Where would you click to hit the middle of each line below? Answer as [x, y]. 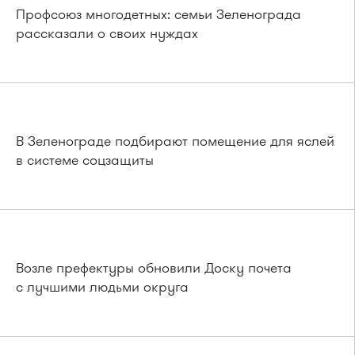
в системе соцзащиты [85, 160]
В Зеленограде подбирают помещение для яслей [175, 141]
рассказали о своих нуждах [107, 33]
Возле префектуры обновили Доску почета [154, 267]
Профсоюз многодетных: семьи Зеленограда [158, 14]
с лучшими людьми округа [102, 286]
